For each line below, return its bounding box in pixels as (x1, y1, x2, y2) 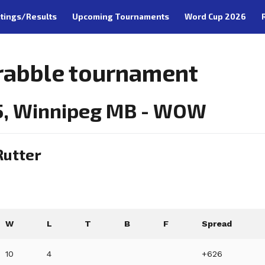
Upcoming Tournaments (72, 11, 169, 21)
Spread (202, 219, 232, 229)
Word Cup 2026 (184, 11, 246, 21)
